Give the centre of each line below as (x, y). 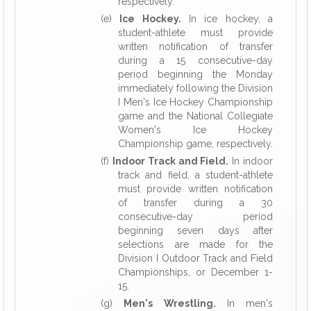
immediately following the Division (195, 88)
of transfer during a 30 (195, 203)
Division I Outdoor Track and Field (195, 258)
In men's (244, 303)
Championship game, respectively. (195, 144)
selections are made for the (195, 244)
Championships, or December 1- (195, 272)
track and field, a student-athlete (195, 175)
